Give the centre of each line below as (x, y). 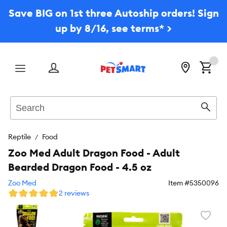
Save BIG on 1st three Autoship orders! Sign (113, 13)
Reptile (20, 137)
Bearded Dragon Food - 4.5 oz (80, 167)
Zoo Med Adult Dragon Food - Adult (94, 153)
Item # (179, 183)
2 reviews (74, 193)
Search (22, 101)
